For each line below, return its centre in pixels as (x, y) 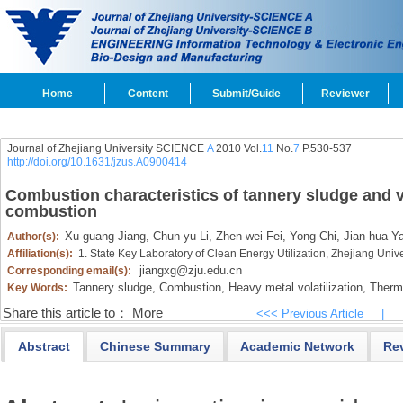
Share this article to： (65, 313)
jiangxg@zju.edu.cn (190, 270)
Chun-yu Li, (180, 236)
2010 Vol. (237, 148)
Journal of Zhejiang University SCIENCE (107, 148)
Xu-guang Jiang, (107, 236)
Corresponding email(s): (70, 271)
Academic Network (297, 346)
